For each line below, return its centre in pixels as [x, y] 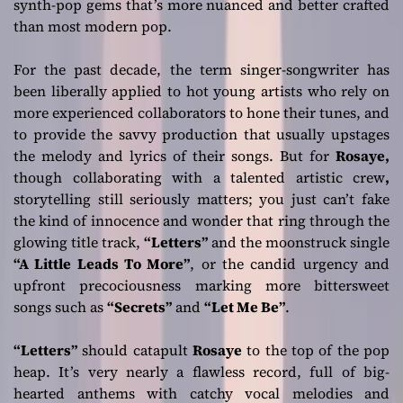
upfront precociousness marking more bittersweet [201, 285]
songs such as [60, 306]
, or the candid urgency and [290, 263]
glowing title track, [79, 242]
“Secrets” [139, 306]
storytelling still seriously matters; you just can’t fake [201, 198]
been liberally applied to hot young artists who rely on [201, 90]
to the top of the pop [316, 349]
